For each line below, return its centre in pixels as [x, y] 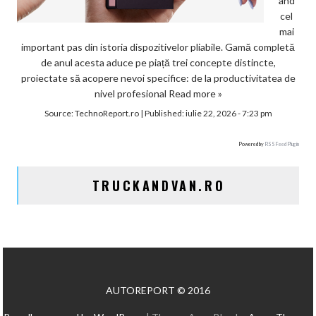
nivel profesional [131, 94]
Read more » [195, 94]
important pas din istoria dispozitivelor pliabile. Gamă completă [158, 47]
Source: [59, 114]
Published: [165, 114]
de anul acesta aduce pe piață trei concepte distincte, [158, 63]
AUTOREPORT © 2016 [158, 291]
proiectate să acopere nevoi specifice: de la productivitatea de [158, 78]
